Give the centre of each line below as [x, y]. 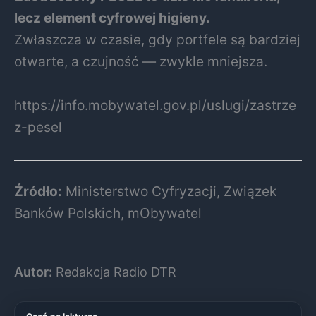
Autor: [33, 272]
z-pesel [38, 127]
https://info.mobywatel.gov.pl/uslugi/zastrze [155, 105]
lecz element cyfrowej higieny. [112, 18]
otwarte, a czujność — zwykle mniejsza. [141, 62]
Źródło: [38, 192]
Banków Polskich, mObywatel [108, 213]
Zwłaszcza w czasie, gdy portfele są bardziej [157, 40]
